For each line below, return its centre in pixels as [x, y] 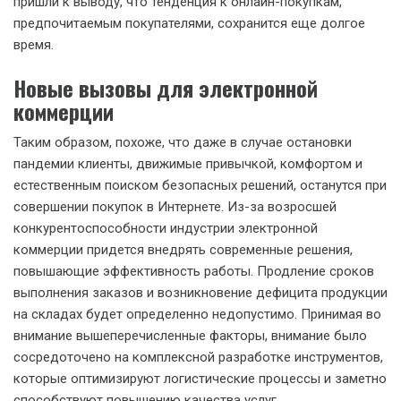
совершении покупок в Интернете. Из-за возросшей [175, 206]
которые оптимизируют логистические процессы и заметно [200, 378]
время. [34, 45]
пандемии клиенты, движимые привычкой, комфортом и [188, 163]
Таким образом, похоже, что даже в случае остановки [183, 142]
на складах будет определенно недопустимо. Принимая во [197, 314]
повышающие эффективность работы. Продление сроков [194, 271]
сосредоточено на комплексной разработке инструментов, [198, 357]
